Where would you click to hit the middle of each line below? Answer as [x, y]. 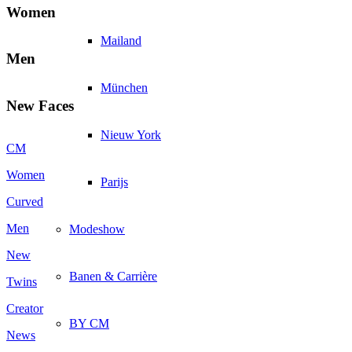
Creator [25, 309]
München [124, 87]
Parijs [114, 181]
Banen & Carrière [113, 276]
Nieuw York [131, 134]
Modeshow [97, 229]
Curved [25, 202]
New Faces [40, 105]
